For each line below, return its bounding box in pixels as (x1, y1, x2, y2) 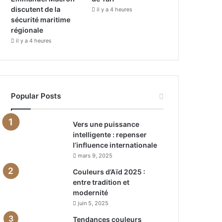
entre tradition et (73, 177, 130, 186)
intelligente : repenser (73, 130, 147, 139)
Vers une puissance (73, 119, 140, 128)
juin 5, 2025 (78, 199, 109, 207)
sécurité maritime (11, 15, 71, 24)
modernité (73, 188, 109, 197)
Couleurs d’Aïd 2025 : (73, 167, 146, 176)
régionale (11, 25, 44, 34)
